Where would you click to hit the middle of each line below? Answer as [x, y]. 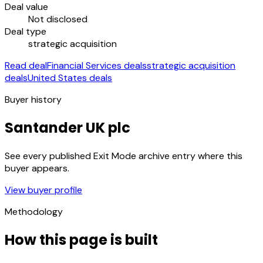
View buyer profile [43, 190]
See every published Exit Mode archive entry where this [124, 156]
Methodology [34, 211]
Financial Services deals [97, 65]
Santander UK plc [68, 127]
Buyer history [33, 99]
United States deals [70, 77]
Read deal [26, 65]
